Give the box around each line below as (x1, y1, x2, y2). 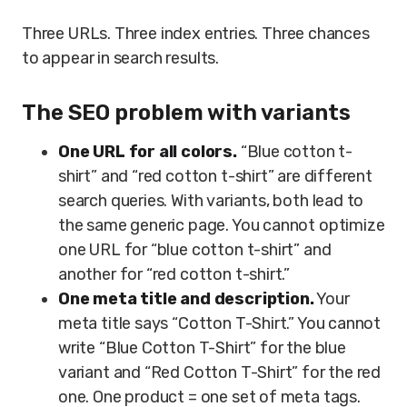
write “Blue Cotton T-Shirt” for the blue (58, 338, 346, 358)
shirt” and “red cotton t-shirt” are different (58, 166, 372, 186)
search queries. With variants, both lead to (58, 191, 364, 211)
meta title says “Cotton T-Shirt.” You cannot (58, 313, 382, 333)
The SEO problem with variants (22, 100, 351, 125)
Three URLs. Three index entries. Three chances (22, 24, 370, 44)
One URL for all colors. (58, 142, 237, 162)
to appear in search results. (22, 48, 219, 68)
